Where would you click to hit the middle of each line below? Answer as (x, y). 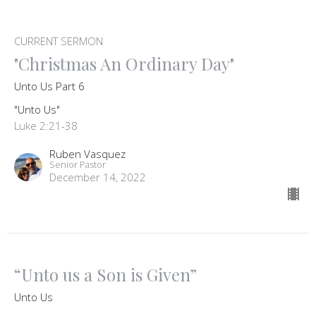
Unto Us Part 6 (49, 86)
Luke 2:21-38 (46, 126)
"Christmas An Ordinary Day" (124, 64)
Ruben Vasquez (87, 154)
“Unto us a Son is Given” (105, 275)
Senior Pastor (78, 165)
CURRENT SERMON (59, 41)
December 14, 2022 (98, 177)
